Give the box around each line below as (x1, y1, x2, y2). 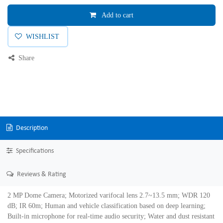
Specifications (14, 147, 54, 155)
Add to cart (100, 11, 133, 19)
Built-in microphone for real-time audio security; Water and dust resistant (7, 212, 215, 220)
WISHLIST (25, 33, 59, 40)
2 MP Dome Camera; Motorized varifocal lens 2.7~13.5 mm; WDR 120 (7, 191, 210, 199)
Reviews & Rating (15, 170, 66, 178)
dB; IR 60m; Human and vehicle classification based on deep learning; (7, 202, 206, 210)
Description (14, 124, 48, 132)
